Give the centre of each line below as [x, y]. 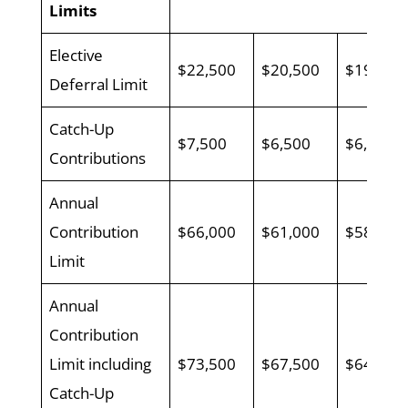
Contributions [98, 158]
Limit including [101, 363]
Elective [76, 55]
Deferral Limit [99, 84]
